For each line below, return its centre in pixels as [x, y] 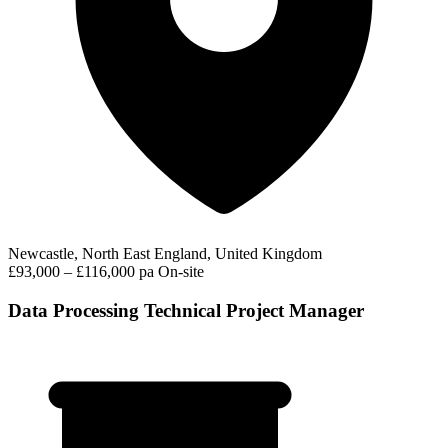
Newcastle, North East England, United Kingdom [165, 254]
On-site [181, 272]
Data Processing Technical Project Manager [186, 310]
